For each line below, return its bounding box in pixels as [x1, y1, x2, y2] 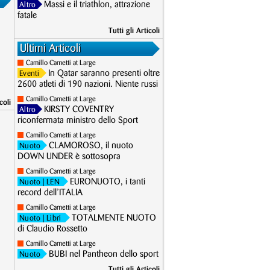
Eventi [19, 70, 40, 77]
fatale [17, 11, 37, 20]
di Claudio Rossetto [17, 225, 87, 233]
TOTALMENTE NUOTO [71, 214, 156, 222]
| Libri [40, 215, 63, 222]
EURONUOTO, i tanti [70, 178, 146, 186]
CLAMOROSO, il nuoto [49, 142, 134, 150]
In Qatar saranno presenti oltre [48, 69, 160, 78]
